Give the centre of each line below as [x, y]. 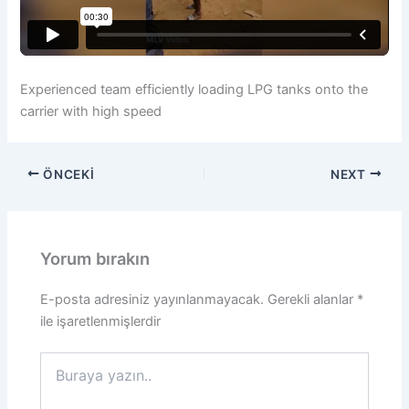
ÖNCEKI [67, 174]
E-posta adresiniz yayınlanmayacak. [152, 300]
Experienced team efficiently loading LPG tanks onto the [194, 90]
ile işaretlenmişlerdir [101, 322]
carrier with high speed [91, 112]
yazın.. [59, 378]
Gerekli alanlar [313, 300]
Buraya [61, 360]
